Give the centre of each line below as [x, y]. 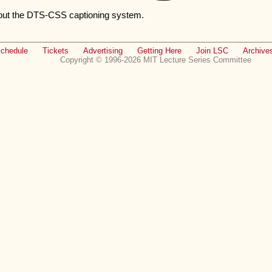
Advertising [103, 51]
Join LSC [212, 51]
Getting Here [159, 51]
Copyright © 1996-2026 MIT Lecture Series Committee [156, 60]
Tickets [56, 51]
